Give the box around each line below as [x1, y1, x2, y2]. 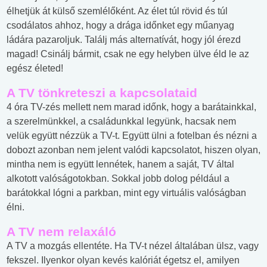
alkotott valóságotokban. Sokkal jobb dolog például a [7, 173, 229, 184]
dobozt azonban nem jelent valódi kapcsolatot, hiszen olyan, [7, 145, 260, 156]
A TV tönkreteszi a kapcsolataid [7, 86, 197, 100]
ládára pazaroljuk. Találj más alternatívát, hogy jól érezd [7, 35, 241, 45]
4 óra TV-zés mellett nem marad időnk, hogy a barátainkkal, [7, 102, 256, 113]
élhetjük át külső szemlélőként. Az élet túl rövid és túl [7, 6, 228, 17]
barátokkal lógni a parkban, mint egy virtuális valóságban [7, 188, 246, 198]
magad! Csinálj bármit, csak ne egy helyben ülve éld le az [7, 49, 249, 60]
